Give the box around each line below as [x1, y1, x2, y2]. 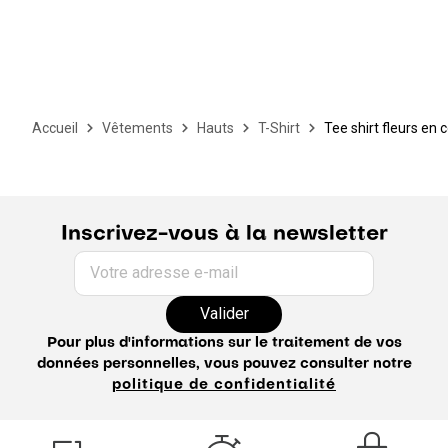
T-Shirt [258, 119, 300, 136]
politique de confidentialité [112, 377, 336, 392]
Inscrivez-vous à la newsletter [60, 224, 388, 245]
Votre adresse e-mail [90, 262, 238, 282]
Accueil [32, 119, 78, 136]
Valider [199, 304, 249, 324]
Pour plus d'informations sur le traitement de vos [46, 335, 402, 350]
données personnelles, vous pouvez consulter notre [36, 356, 412, 371]
